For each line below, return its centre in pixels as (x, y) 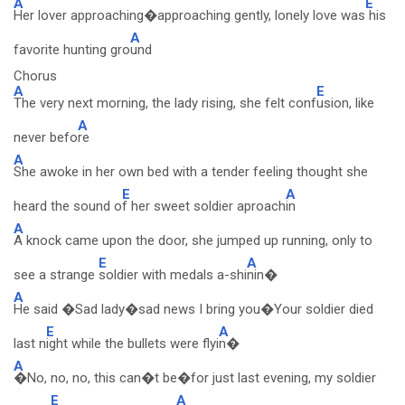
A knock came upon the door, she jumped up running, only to (193, 240)
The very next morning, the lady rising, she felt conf (165, 103)
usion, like (345, 103)
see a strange (56, 275)
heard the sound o (68, 206)
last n (30, 344)
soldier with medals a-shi (173, 275)
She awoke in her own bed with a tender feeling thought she (191, 172)
